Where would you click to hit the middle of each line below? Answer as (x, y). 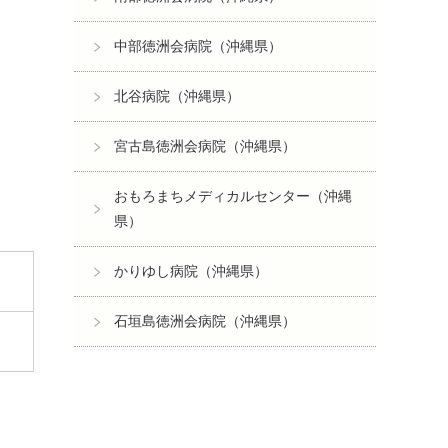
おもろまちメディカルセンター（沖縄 (233, 196)
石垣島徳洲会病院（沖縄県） (205, 321)
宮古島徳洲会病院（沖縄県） (205, 146)
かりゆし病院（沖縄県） (191, 271)
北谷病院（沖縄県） (177, 96)
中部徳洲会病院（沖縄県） (198, 46)
